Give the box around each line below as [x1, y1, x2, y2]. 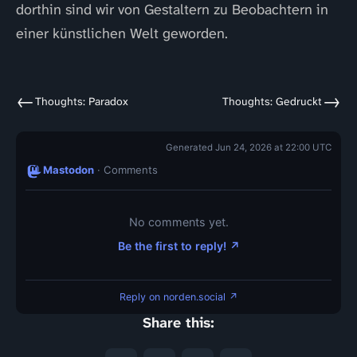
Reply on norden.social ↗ [119, 290, 238, 303]
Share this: [143, 312, 214, 332]
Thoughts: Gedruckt [222, 93, 322, 108]
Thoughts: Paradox [35, 93, 128, 108]
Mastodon [43, 163, 94, 176]
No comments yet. [128, 215, 229, 229]
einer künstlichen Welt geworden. [16, 24, 228, 43]
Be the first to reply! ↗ [117, 239, 240, 253]
